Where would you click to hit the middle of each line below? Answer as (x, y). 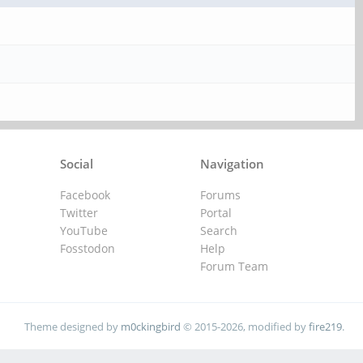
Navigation (232, 164)
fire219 (325, 326)
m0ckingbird (150, 326)
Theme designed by (72, 326)
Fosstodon (88, 248)
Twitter (79, 213)
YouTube (84, 231)
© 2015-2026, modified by (244, 326)
